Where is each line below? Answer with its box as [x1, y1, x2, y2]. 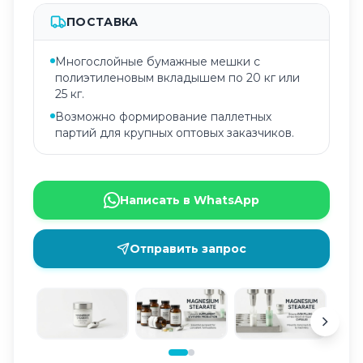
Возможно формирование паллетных [55, 109, 271, 124]
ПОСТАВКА [66, 15, 139, 29]
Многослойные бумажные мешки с [55, 54, 260, 69]
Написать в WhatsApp [120, 193, 259, 207]
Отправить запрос [130, 241, 246, 256]
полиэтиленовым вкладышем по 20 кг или [55, 70, 300, 85]
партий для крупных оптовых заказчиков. [55, 126, 294, 140]
